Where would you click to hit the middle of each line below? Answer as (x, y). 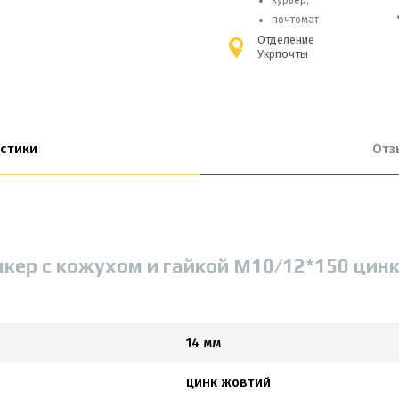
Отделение (286, 40)
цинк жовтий (228, 382)
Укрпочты (283, 54)
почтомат (295, 20)
